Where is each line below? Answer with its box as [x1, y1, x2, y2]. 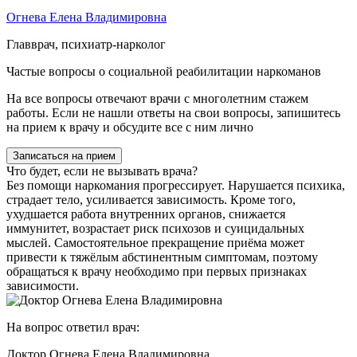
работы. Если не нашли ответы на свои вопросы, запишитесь [6, 105, 340, 120]
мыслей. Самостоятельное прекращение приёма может [6, 235, 304, 249]
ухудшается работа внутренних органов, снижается [6, 206, 285, 221]
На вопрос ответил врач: [6, 320, 139, 334]
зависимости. [6, 278, 79, 292]
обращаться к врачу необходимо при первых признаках [6, 264, 307, 278]
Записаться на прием [13, 149, 116, 162]
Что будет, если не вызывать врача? [6, 163, 198, 178]
